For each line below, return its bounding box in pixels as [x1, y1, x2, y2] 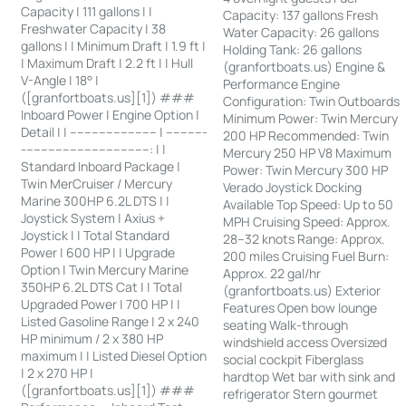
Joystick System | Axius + [21, 208, 166, 227]
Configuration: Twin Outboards [223, 92, 401, 110]
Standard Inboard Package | [21, 157, 181, 175]
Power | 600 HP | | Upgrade [21, 243, 176, 261]
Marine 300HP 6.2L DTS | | [21, 191, 170, 209]
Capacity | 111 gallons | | [21, 2, 153, 20]
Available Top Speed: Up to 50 [223, 195, 394, 213]
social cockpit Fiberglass [223, 350, 364, 368]
